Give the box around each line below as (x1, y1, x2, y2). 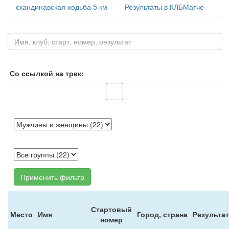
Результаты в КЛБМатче (125, 2, 204, 12)
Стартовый (91, 204, 132, 214)
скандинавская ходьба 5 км (16, 2, 107, 12)
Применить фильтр (20, 172, 84, 182)
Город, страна (137, 209, 188, 219)
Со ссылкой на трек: (10, 68, 84, 78)
